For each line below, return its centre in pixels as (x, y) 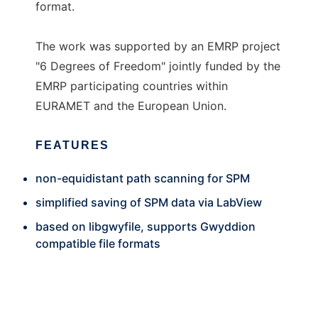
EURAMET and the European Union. (131, 106)
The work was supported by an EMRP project (158, 46)
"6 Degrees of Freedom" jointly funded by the (158, 66)
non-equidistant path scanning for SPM (143, 178)
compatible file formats (98, 243)
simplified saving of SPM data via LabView (149, 202)
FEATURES (72, 145)
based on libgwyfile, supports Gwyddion (146, 226)
